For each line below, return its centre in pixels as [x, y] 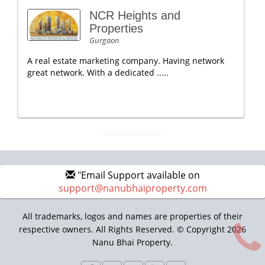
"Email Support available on [137, 175]
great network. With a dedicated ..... [98, 72]
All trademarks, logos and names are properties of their [132, 216]
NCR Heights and [135, 15]
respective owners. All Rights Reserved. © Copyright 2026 [132, 229]
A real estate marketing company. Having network [126, 61]
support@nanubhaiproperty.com [132, 188]
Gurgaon [104, 40]
